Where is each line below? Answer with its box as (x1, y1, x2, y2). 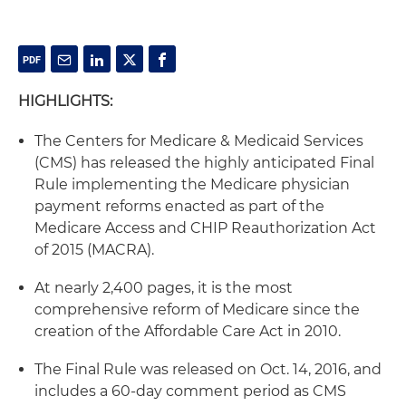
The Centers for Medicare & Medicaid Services (34, 132, 363, 150)
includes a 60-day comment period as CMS (34, 382, 346, 400)
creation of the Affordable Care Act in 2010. (34, 323, 341, 340)
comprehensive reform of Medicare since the (34, 301, 360, 318)
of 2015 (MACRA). (34, 241, 154, 258)
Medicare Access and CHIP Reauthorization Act (34, 219, 376, 237)
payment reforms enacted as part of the (34, 198, 324, 215)
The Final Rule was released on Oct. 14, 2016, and (34, 361, 382, 378)
